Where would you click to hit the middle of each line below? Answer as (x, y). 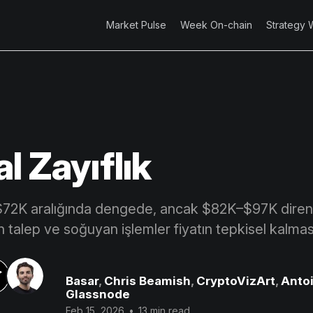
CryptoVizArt (235, 281)
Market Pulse (136, 25)
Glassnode (97, 294)
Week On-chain (216, 25)
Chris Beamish (147, 281)
